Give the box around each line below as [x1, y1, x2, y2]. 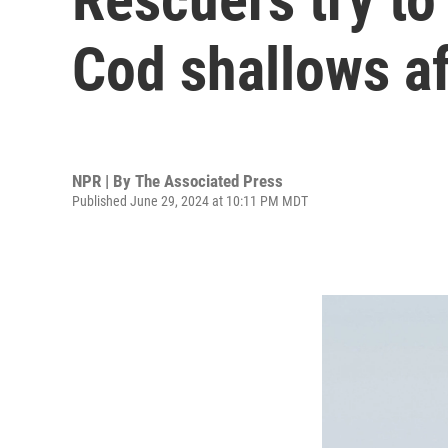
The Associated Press [135, 170, 283, 191]
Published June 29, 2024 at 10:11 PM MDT [72, 192, 308, 209]
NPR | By [72, 170, 135, 191]
